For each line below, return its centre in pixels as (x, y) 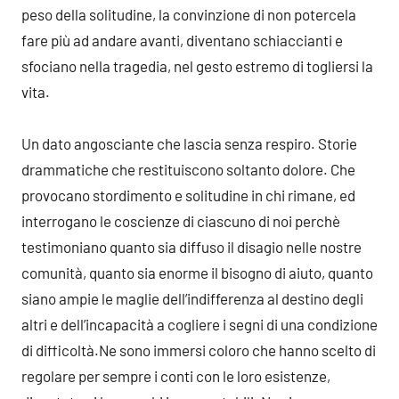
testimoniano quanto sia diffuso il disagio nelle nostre (191, 247)
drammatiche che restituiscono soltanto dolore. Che (188, 169)
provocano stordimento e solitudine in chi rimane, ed (188, 195)
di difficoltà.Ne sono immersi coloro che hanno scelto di (199, 350)
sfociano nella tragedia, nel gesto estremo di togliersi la (197, 66)
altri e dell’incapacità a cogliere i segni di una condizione (199, 324)
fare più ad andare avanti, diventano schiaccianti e (182, 40)
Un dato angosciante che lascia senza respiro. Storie (189, 143)
